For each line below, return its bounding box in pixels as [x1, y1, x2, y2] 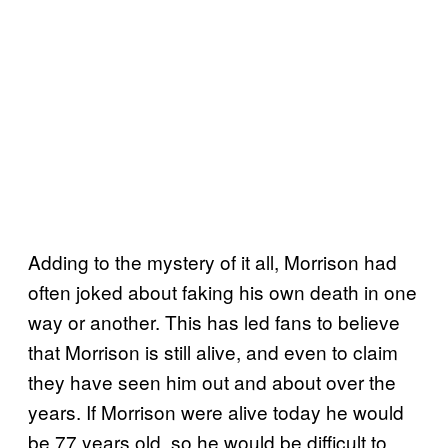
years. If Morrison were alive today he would [28, 398, 404, 426]
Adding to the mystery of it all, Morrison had [28, 248, 397, 276]
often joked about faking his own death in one [28, 278, 417, 306]
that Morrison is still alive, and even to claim [28, 338, 398, 366]
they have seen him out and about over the [28, 368, 396, 396]
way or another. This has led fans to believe [28, 308, 400, 336]
